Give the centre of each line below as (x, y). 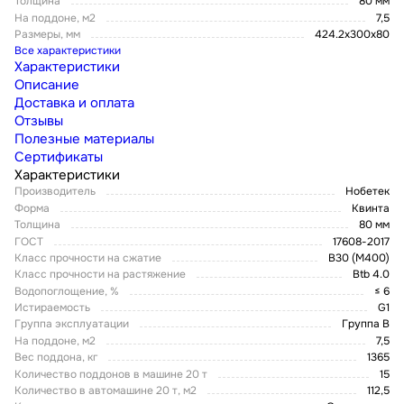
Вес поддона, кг (56, 358)
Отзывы (39, 121)
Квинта (371, 208)
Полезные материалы (84, 139)
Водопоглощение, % (67, 291)
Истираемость (52, 308)
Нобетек (367, 192)
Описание (47, 85)
